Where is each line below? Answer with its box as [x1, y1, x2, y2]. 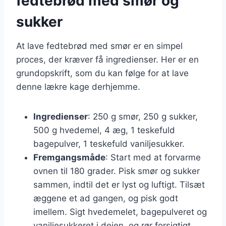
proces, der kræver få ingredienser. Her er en [16, 54, 199, 65]
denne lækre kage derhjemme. [16, 81, 140, 92]
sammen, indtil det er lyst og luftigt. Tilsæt [33, 179, 205, 190]
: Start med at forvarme [105, 152, 201, 162]
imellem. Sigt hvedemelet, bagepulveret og [33, 206, 207, 217]
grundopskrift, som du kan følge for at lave [16, 68, 189, 78]
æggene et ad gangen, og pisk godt [33, 193, 178, 203]
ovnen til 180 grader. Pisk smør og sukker [33, 165, 200, 176]
